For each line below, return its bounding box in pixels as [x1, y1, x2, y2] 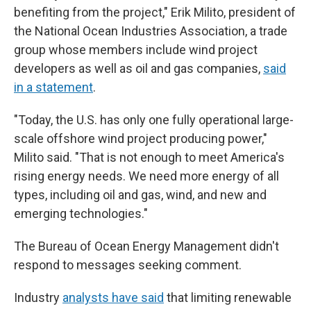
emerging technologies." [14, 206, 148, 221]
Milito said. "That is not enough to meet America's [14, 150, 285, 165]
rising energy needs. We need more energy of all [14, 169, 279, 183]
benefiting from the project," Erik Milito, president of [14, 5, 296, 19]
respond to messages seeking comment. [14, 258, 242, 272]
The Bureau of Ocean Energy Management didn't [14, 239, 279, 253]
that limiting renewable [164, 290, 292, 305]
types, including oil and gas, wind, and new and [14, 187, 267, 202]
